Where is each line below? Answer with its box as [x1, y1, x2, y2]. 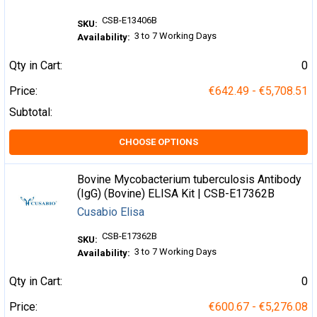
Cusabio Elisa [77, 205, 145, 219]
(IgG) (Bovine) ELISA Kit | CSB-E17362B [77, 187, 275, 201]
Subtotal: [9, 105, 52, 120]
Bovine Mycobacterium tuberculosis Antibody [77, 173, 302, 187]
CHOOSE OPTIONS [119, 137, 198, 148]
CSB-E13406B [102, 15, 158, 26]
